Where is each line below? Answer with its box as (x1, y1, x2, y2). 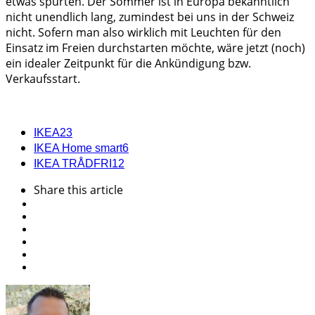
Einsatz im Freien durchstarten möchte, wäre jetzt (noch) (6, 39, 305, 56)
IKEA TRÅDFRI (34, 157, 112, 169)
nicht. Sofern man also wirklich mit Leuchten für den (6, 24, 281, 40)
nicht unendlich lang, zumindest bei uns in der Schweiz (6, 8, 294, 25)
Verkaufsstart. (6, 70, 80, 86)
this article (67, 181, 123, 198)
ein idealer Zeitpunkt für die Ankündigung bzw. (6, 55, 251, 71)
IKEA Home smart (34, 141, 122, 154)
